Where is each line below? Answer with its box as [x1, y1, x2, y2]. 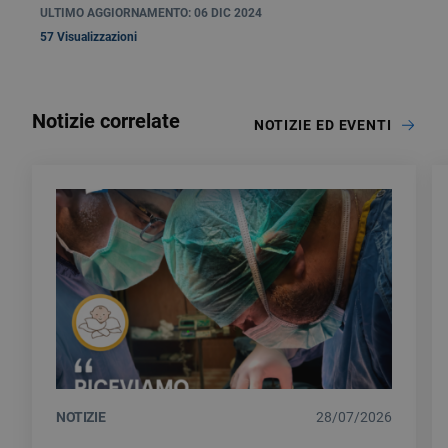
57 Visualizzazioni [40, 30, 137, 44]
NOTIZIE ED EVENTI [253, 117, 392, 133]
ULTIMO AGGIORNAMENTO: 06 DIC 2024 [40, 6, 262, 20]
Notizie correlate [32, 109, 180, 133]
